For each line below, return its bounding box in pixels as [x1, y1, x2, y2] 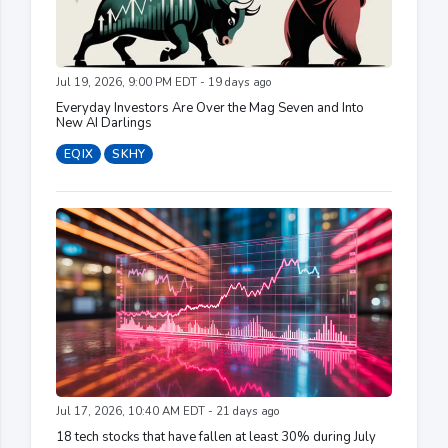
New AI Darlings [56, 113, 152, 132]
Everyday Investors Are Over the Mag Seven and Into [56, 98, 364, 117]
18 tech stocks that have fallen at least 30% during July [56, 427, 376, 446]
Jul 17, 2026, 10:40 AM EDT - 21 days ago [56, 403, 279, 419]
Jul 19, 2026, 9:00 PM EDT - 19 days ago [56, 74, 271, 90]
